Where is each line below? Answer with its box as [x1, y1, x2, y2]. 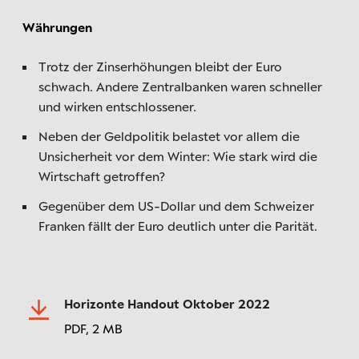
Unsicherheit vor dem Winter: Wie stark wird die [38, 148, 317, 163]
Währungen [22, 19, 92, 34]
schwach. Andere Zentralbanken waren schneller [38, 79, 322, 94]
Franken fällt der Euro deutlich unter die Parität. [38, 218, 317, 233]
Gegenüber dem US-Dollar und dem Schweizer [38, 198, 314, 213]
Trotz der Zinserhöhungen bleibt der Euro [38, 58, 282, 74]
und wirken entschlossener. [38, 99, 196, 114]
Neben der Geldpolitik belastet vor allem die [38, 128, 300, 143]
